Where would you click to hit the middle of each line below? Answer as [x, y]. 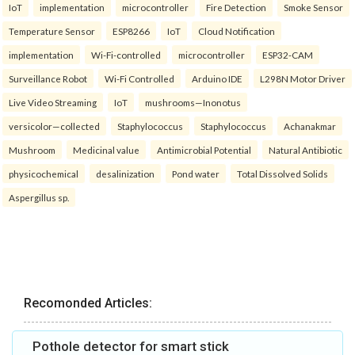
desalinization [125, 174]
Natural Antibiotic [305, 150]
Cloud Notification [237, 31]
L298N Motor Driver [303, 79]
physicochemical [44, 174]
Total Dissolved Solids [282, 174]
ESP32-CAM [288, 55]
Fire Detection [236, 8]
